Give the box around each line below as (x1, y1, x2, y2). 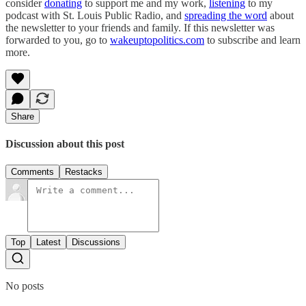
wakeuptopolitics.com (110, 33, 204, 46)
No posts (5, 280, 44, 292)
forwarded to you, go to (5, 33, 110, 46)
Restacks (65, 167, 102, 178)
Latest (36, 237, 61, 248)
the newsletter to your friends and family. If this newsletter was (5, 21, 275, 33)
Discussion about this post (5, 137, 124, 150)
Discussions (72, 237, 120, 248)
